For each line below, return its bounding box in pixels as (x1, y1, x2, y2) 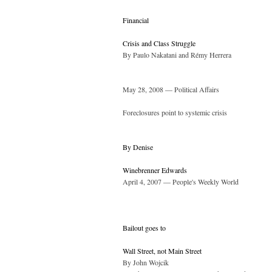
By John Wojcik (123, 257, 169, 268)
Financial (123, 15, 149, 25)
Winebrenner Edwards (123, 165, 187, 175)
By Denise (123, 142, 153, 152)
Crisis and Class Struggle (123, 38, 195, 49)
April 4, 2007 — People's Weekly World (123, 177, 239, 187)
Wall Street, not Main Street (123, 246, 202, 256)
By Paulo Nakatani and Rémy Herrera (123, 50, 231, 60)
